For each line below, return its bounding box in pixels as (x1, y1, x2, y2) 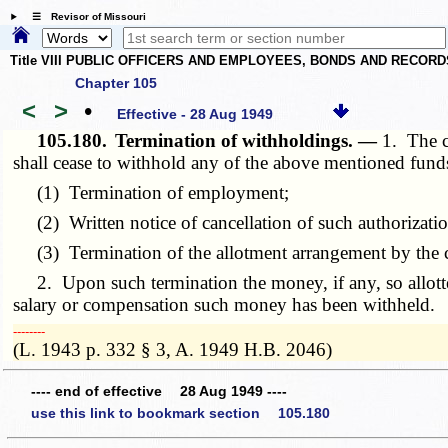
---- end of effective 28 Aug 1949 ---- (31, 383, 287, 400)
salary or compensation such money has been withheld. (13, 293, 436, 315)
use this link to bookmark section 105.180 (31, 404, 330, 421)
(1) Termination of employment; (13, 181, 290, 203)
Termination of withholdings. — (115, 129, 383, 151)
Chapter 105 (75, 74, 157, 91)
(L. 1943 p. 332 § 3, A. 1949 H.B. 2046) (13, 338, 333, 360)
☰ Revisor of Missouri (21, 11, 146, 23)
